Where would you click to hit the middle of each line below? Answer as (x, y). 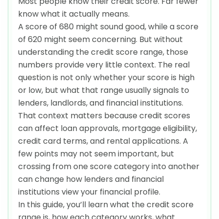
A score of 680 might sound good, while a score (108, 27)
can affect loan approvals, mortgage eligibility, (108, 129)
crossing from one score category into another (109, 167)
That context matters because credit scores (104, 116)
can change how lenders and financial (91, 179)
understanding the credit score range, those (103, 52)
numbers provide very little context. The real (104, 65)
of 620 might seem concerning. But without (100, 40)
